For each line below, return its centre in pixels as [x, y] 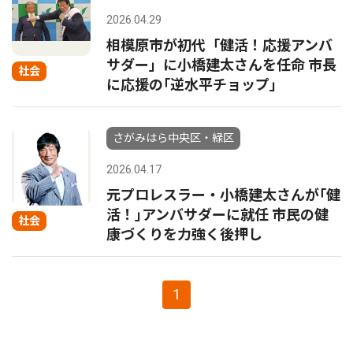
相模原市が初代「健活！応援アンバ [219, 45]
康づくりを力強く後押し [184, 234]
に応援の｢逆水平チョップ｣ [191, 85]
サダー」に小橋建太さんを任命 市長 [221, 65]
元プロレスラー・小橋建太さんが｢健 [223, 195]
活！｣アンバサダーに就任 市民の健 [217, 215]
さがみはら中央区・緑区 [173, 138]
